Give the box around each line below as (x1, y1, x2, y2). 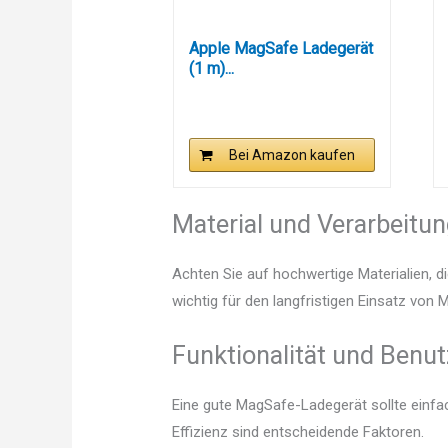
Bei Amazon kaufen (229, 147, 356, 164)
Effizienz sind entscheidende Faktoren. (172, 423, 425, 442)
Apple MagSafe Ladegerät (188, 39, 373, 59)
